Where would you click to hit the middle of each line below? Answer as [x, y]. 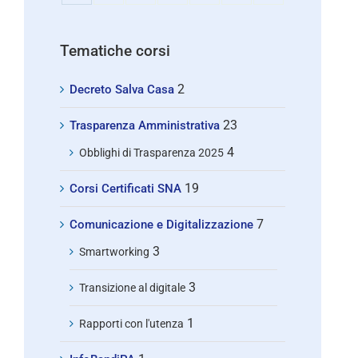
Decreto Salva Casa [122, 89]
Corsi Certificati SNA [125, 188]
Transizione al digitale [132, 287]
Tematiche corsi [115, 51]
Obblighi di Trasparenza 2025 [151, 152]
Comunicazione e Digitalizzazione [161, 224]
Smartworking [114, 251]
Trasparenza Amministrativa [145, 125]
